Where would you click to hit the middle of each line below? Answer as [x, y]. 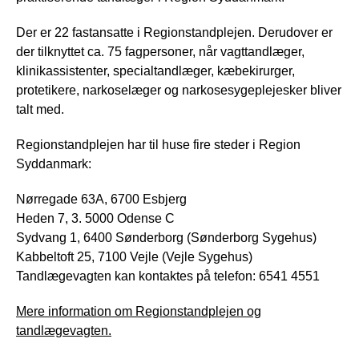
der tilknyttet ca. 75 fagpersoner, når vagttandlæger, [160, 51]
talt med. [40, 109]
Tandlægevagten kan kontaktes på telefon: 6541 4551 [168, 276]
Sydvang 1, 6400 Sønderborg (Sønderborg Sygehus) [166, 237]
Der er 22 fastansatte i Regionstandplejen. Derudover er [174, 32]
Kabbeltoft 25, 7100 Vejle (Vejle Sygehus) [134, 256]
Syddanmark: [54, 163]
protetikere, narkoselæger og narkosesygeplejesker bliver [179, 90]
